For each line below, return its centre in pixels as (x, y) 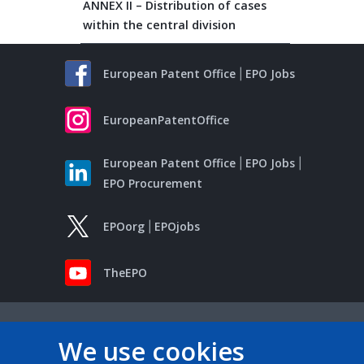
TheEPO (125, 273)
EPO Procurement (153, 183)
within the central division (159, 25)
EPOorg (124, 226)
